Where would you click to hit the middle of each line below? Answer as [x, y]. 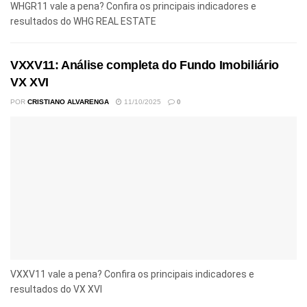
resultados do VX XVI [56, 289]
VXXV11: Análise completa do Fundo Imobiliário [145, 65]
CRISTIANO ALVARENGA [68, 101]
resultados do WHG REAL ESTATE [83, 21]
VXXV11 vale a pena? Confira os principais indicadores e [132, 274]
